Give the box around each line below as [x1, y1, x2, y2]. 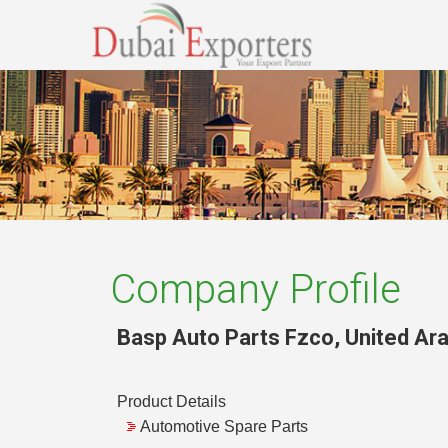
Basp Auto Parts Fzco [117, 324, 334, 350]
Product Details [117, 393, 226, 411]
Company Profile [110, 266, 401, 313]
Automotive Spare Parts [140, 418, 308, 436]
